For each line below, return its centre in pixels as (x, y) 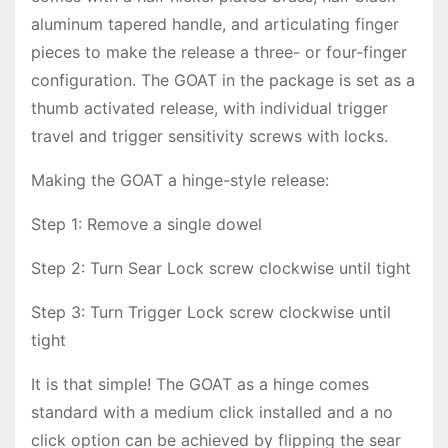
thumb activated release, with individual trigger (209, 108)
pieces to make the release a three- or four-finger (219, 52)
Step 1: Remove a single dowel (146, 224)
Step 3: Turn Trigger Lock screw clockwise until (211, 312)
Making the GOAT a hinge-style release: (180, 180)
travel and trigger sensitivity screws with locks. (209, 136)
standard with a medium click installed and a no (212, 412)
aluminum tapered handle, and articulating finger (215, 24)
